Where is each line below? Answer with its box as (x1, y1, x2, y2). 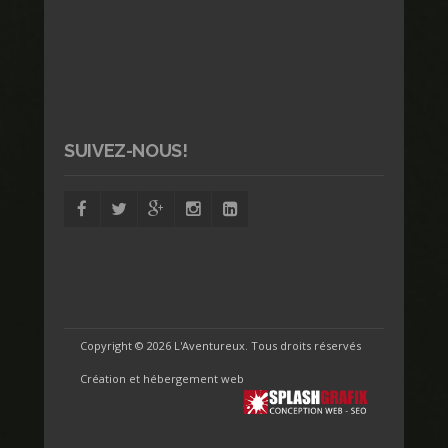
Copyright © (80, 337, 147, 353)
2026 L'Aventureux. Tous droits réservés (147, 337, 361, 353)
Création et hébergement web (80, 370, 247, 386)
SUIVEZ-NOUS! (64, 139, 188, 161)
